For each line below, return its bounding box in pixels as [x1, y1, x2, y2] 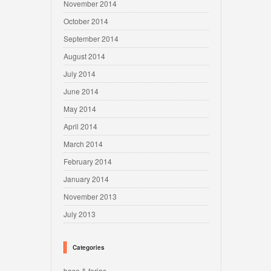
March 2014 [64, 139, 103, 149]
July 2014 [64, 68, 96, 79]
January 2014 [64, 174, 109, 184]
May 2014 [64, 103, 96, 114]
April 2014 [64, 121, 97, 131]
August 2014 [64, 51, 105, 61]
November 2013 [64, 191, 117, 201]
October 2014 [64, 16, 108, 26]
